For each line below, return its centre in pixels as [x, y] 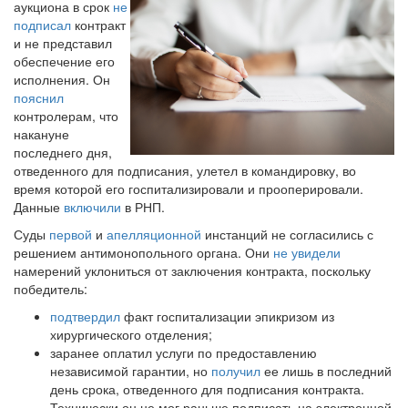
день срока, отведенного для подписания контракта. [207, 389]
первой [71, 234]
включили [92, 207]
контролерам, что [66, 116]
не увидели [307, 252]
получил [236, 371]
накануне [41, 134]
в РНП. [143, 207]
